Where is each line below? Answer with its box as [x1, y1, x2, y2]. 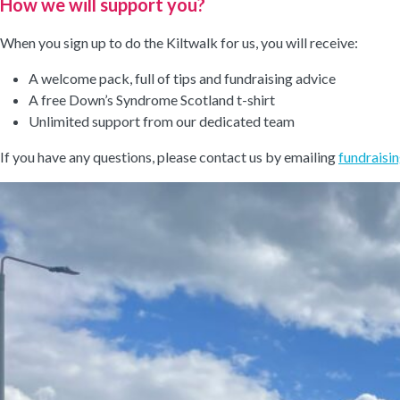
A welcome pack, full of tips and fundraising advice [29, 70, 336, 87]
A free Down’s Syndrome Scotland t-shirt [29, 91, 275, 108]
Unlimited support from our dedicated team [29, 112, 295, 129]
